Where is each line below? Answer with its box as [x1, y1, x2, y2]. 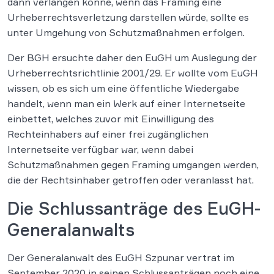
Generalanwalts [7, 219, 135, 241]
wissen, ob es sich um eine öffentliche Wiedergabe [7, 82, 239, 95]
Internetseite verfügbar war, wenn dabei [7, 143, 193, 156]
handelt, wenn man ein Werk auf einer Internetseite [7, 97, 245, 110]
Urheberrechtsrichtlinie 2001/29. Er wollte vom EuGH [7, 67, 258, 80]
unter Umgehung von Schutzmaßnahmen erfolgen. [7, 26, 245, 39]
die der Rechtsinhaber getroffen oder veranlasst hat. [7, 174, 254, 187]
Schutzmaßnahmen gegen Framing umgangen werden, [7, 158, 259, 171]
